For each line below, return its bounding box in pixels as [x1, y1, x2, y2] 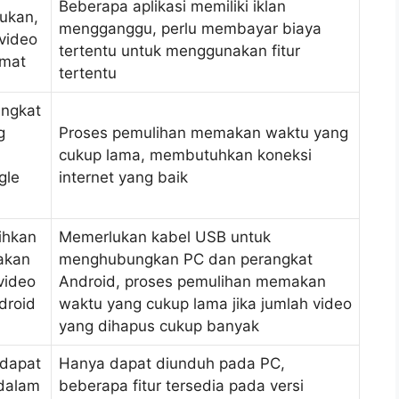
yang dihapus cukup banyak [59, 316, 259, 335]
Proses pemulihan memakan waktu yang [59, 123, 348, 142]
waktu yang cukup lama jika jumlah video [59, 294, 352, 313]
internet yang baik [59, 167, 188, 186]
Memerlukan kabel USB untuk [59, 227, 271, 246]
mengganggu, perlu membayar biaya [59, 19, 322, 37]
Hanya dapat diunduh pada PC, [59, 354, 285, 372]
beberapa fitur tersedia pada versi [59, 376, 304, 395]
